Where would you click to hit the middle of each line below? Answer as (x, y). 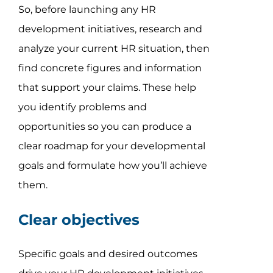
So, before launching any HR (87, 9)
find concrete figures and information (110, 68)
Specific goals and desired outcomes (108, 253)
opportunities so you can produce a (105, 126)
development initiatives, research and (110, 29)
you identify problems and (82, 107)
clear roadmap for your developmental (112, 146)
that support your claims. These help (107, 87)
